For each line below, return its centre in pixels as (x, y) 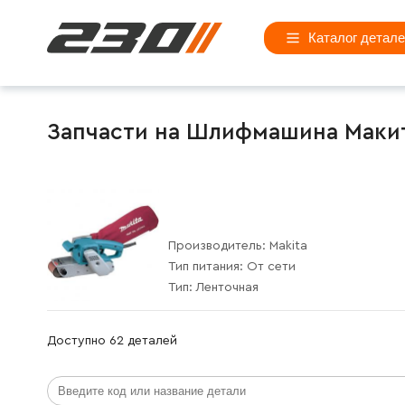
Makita (288, 245)
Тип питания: (207, 266)
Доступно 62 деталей (112, 340)
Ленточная (227, 287)
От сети (271, 266)
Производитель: (219, 245)
